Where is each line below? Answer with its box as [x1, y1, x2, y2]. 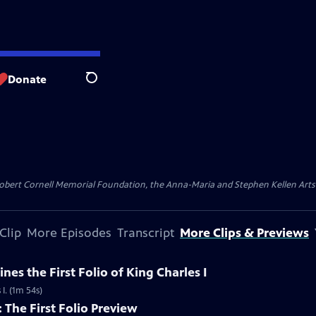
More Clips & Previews [180, 225, 309, 241]
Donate [8, 72, 47, 86]
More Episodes [27, 225, 111, 241]
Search [85, 78, 120, 92]
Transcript [117, 225, 174, 241]
